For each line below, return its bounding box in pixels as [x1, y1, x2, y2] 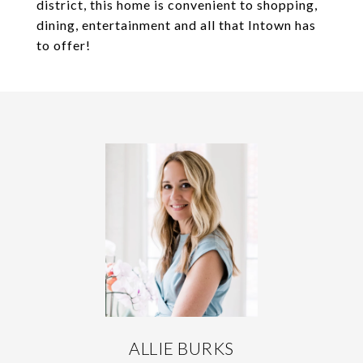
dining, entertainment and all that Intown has [36, 17, 316, 32]
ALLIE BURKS [129, 338, 234, 358]
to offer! [36, 37, 91, 53]
